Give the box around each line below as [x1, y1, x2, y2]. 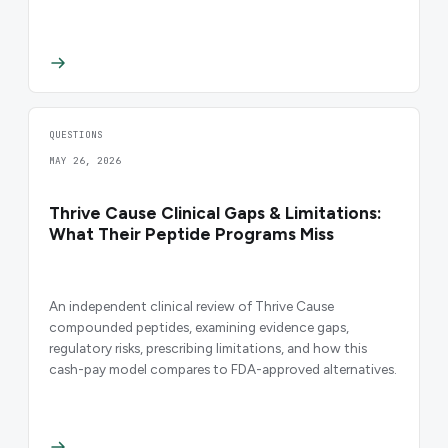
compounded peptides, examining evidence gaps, [49, 319, 349, 336]
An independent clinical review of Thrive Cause [49, 298, 334, 315]
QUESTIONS [49, 128, 103, 142]
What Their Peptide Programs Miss [49, 224, 334, 245]
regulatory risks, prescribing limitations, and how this [49, 340, 367, 357]
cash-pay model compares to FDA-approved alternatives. [49, 361, 397, 378]
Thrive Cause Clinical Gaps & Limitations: [49, 203, 382, 224]
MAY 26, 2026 [49, 154, 121, 168]
